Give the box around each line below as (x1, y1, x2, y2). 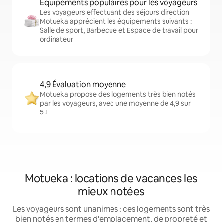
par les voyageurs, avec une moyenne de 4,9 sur (40, 99, 191, 108)
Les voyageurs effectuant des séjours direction (40, 8, 189, 17)
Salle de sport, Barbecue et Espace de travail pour (40, 26, 198, 35)
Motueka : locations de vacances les (25, 171, 197, 186)
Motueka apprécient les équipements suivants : (40, 17, 192, 26)
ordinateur (40, 35, 73, 44)
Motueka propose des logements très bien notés (40, 90, 196, 99)
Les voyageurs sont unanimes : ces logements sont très (12, 204, 210, 214)
